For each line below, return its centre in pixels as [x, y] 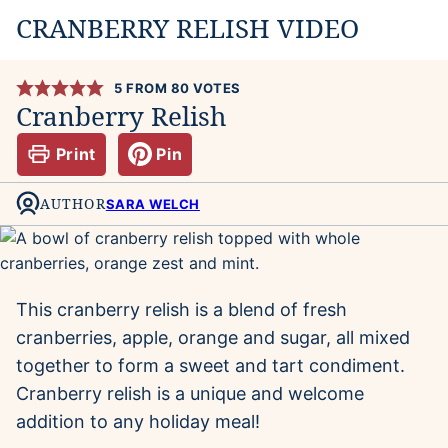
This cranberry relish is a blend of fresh [181, 310]
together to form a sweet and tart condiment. [210, 366]
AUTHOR [73, 204]
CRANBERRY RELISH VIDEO [187, 27]
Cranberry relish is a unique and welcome [190, 394]
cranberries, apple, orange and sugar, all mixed [213, 338]
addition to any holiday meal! [138, 422]
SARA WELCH [152, 204]
